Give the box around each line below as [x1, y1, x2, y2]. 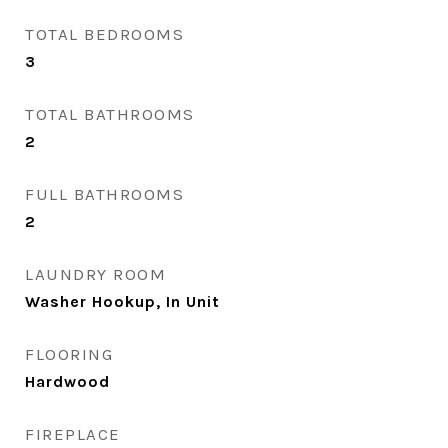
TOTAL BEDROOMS [25, 24, 184, 44]
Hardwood [25, 372, 110, 391]
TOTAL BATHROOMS [25, 104, 195, 124]
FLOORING [25, 344, 113, 364]
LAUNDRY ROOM [25, 264, 166, 284]
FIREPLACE [25, 424, 121, 444]
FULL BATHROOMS [25, 184, 184, 204]
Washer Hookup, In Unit [25, 292, 220, 311]
